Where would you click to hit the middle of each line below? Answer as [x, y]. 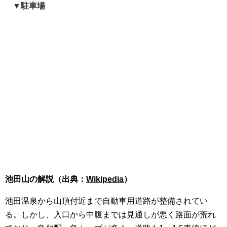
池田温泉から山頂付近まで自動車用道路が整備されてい [106, 201]
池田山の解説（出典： [46, 179]
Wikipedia [105, 179]
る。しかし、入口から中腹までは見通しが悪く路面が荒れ [110, 214]
